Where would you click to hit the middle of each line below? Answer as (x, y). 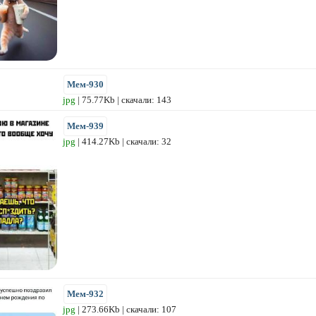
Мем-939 (85, 126)
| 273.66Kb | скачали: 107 (126, 309)
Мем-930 (85, 84)
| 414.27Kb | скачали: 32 (123, 141)
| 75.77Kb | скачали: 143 (123, 99)
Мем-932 (85, 293)
